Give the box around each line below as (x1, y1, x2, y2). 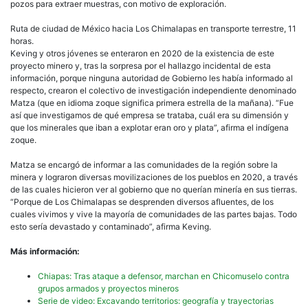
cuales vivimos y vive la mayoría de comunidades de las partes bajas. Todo (10, 208, 297, 219)
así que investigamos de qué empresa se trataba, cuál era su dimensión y (10, 109, 289, 120)
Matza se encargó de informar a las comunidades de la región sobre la (10, 159, 278, 170)
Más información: (10, 245, 80, 256)
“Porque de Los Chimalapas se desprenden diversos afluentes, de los (10, 196, 274, 207)
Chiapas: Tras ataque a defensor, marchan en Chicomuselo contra (38, 270, 289, 281)
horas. (10, 35, 34, 46)
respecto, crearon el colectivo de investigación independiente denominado (10, 85, 296, 96)
